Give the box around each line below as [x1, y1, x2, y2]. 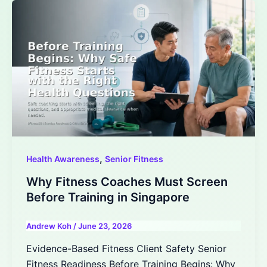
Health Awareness [26, 154, 100, 164]
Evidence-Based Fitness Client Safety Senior [26, 242, 226, 254]
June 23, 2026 [78, 221, 132, 231]
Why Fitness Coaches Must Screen [26, 175, 228, 190]
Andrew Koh [26, 221, 73, 231]
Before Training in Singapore [26, 190, 190, 205]
